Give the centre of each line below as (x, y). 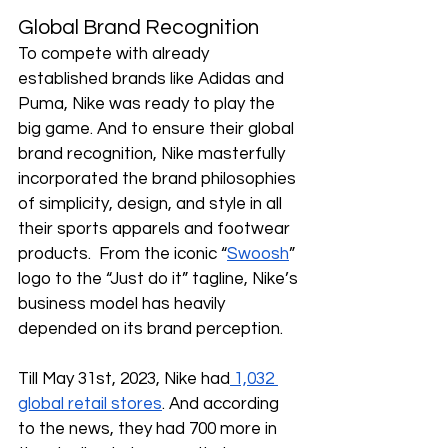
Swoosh (258, 254)
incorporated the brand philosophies (159, 179)
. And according (222, 404)
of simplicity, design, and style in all (152, 204)
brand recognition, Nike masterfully (153, 154)
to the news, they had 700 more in (149, 429)
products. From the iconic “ (122, 254)
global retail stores (90, 404)
